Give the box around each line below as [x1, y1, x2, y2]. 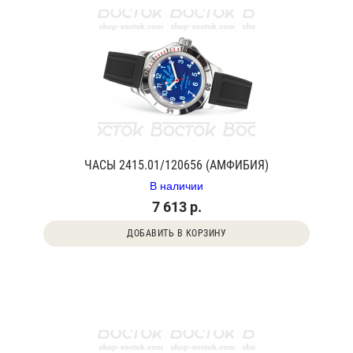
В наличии [150, 177, 203, 193]
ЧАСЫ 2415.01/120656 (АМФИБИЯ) [84, 158, 269, 173]
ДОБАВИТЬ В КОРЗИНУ [127, 228, 226, 239]
